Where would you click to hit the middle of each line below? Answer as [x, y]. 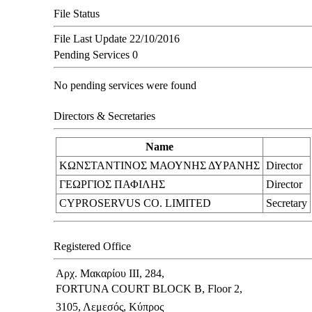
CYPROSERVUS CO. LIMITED [135, 203]
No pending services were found [125, 85]
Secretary [286, 203]
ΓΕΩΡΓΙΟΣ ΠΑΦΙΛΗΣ [112, 184]
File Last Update [90, 38]
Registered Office [92, 246]
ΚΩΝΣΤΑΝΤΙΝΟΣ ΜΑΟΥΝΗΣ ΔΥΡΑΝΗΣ [159, 165]
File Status [76, 13]
